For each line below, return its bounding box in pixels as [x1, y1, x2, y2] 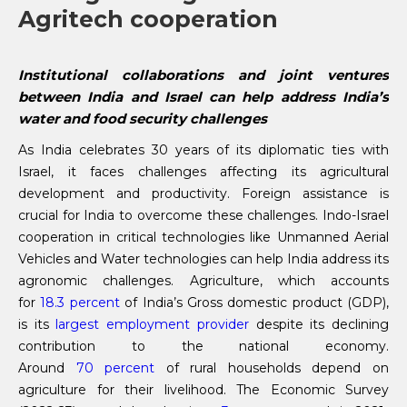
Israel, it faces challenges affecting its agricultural [18, 164, 389, 181]
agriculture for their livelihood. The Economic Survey [18, 382, 389, 399]
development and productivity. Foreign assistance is [18, 185, 389, 203]
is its [18, 316, 56, 333]
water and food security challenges [18, 110, 267, 128]
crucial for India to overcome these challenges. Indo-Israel [18, 207, 389, 224]
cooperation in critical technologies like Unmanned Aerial [18, 229, 389, 246]
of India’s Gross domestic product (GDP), [119, 294, 389, 312]
